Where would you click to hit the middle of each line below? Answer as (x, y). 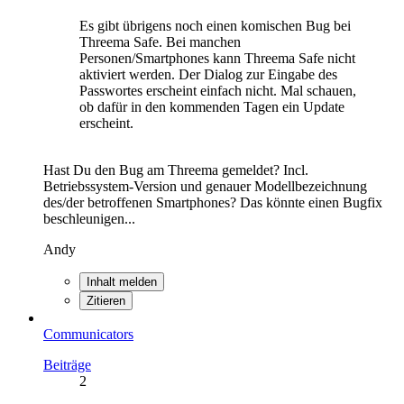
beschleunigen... (89, 218)
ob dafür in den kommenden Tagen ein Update (212, 106)
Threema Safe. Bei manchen (160, 41)
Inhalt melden (122, 281)
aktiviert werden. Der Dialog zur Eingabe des (208, 74)
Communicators (88, 334)
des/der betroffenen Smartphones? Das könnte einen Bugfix (213, 202)
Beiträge (67, 364)
